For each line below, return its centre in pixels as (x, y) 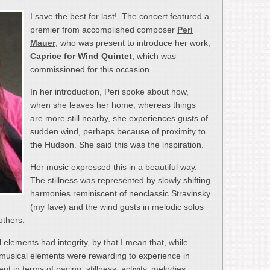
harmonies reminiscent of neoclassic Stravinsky (120, 193)
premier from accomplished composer (104, 29)
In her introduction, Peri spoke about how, (109, 91)
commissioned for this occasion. (91, 69)
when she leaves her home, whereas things (113, 105)
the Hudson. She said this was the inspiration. (117, 144)
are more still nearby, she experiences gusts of (119, 118)
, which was (154, 56)
